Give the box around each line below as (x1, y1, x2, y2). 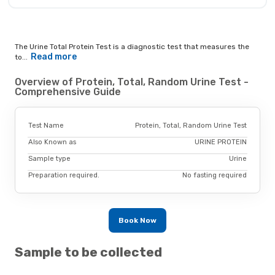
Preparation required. (28, 171, 99, 179)
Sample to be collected (15, 244, 162, 260)
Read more (30, 52, 77, 63)
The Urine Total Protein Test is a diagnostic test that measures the (15, 42, 249, 52)
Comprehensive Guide (15, 86, 121, 98)
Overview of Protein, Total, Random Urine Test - (15, 76, 249, 88)
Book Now (118, 215, 157, 225)
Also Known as (28, 137, 76, 146)
